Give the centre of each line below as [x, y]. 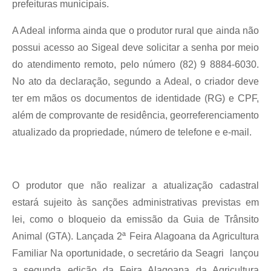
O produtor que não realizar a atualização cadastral [135, 185]
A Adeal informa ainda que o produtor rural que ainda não [135, 31]
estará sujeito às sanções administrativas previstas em [135, 202]
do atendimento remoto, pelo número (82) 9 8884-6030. [135, 64]
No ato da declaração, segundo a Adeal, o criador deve [135, 81]
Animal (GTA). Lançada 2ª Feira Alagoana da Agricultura [135, 236]
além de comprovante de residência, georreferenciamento [135, 115]
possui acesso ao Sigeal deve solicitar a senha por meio [135, 47]
